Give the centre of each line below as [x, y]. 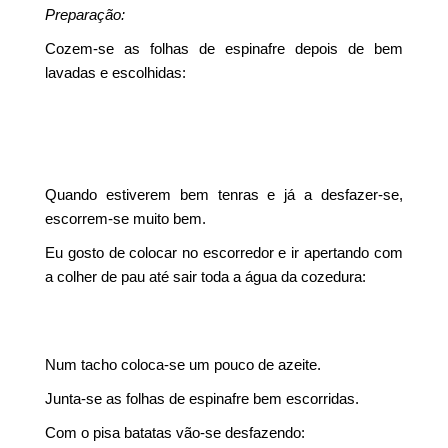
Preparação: [85, 14]
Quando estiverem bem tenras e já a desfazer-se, [224, 194]
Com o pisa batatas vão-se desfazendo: [175, 432]
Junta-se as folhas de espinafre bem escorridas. [202, 398]
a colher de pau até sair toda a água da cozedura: [206, 276]
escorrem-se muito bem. [126, 218]
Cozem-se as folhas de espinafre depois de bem [224, 48]
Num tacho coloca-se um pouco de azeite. [183, 364]
